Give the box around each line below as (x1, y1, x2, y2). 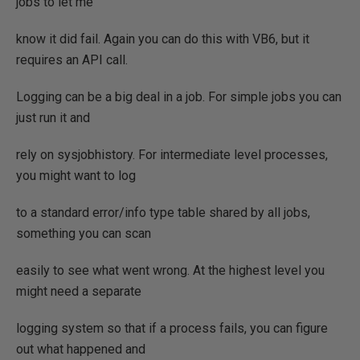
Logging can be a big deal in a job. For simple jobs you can (16, 88, 342, 104)
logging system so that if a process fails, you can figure (16, 320, 328, 336)
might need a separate (16, 283, 141, 299)
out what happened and (16, 341, 145, 357)
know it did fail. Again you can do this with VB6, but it (16, 31, 309, 47)
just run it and (16, 109, 90, 125)
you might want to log (16, 167, 136, 183)
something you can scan (16, 225, 151, 241)
